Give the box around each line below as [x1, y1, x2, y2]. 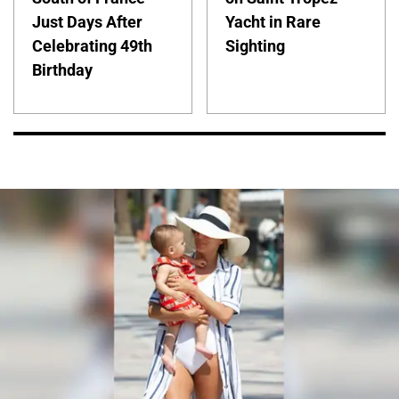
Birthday [32, 60, 93, 79]
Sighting [225, 36, 286, 55]
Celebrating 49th [32, 36, 152, 55]
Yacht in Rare [225, 12, 322, 31]
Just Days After [32, 12, 142, 31]
